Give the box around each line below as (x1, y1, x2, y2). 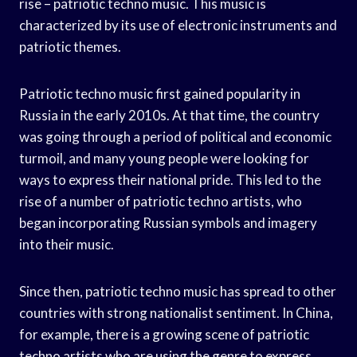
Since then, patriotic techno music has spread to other (19, 282, 336, 300)
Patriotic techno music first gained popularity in (19, 84, 300, 102)
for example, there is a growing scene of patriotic (19, 325, 309, 343)
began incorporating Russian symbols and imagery (19, 214, 317, 231)
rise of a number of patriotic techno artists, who (19, 192, 302, 210)
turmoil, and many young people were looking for (19, 149, 309, 167)
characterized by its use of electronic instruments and (19, 16, 337, 33)
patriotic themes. (19, 37, 121, 55)
